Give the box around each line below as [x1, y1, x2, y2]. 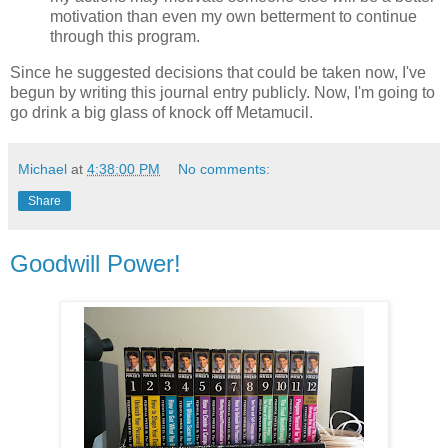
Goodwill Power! [10, 249, 181, 277]
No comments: [178, 160, 271, 177]
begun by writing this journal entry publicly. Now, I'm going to [10, 83, 435, 101]
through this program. [50, 27, 200, 45]
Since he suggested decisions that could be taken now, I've [10, 63, 426, 81]
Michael [18, 160, 67, 177]
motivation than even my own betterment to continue [50, 7, 417, 25]
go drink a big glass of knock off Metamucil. [10, 103, 313, 121]
